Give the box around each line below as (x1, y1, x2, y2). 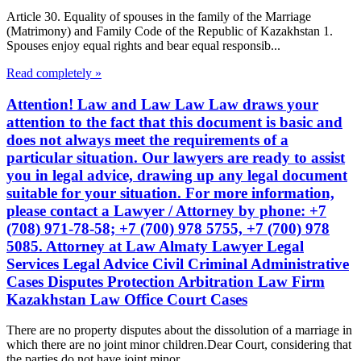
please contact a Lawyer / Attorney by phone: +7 (6, 201, 326, 219)
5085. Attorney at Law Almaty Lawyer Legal (6, 237, 304, 255)
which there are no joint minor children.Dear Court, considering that (6, 338, 351, 352)
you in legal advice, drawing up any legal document (6, 166, 347, 184)
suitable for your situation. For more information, (6, 184, 334, 201)
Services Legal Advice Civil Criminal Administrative (6, 255, 349, 272)
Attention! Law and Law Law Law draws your (6, 95, 318, 113)
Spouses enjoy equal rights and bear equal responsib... (6, 38, 280, 52)
